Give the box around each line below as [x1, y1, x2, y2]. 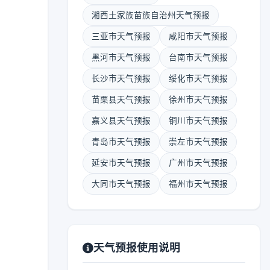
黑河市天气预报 [92, 52, 151, 62]
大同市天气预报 [92, 179, 151, 189]
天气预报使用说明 [93, 241, 180, 254]
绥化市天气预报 [169, 74, 228, 83]
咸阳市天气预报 [169, 31, 228, 41]
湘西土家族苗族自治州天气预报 [92, 10, 210, 20]
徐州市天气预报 [169, 95, 228, 104]
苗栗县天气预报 [92, 95, 151, 104]
